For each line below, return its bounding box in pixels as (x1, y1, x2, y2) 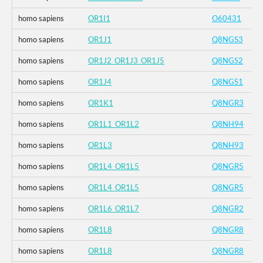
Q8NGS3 (212, 35, 243, 45)
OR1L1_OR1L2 (88, 119, 139, 129)
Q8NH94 (212, 119, 244, 129)
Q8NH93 (212, 140, 244, 150)
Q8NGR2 (212, 204, 244, 214)
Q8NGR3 (212, 98, 244, 108)
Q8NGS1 (212, 77, 243, 87)
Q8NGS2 (212, 56, 243, 66)
